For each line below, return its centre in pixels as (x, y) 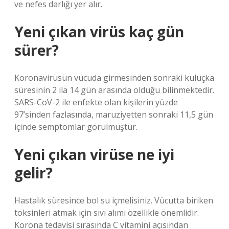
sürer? (37, 50)
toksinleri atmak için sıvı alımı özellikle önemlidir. (107, 213)
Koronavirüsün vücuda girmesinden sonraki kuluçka (114, 78)
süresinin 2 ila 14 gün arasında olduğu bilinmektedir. (114, 90)
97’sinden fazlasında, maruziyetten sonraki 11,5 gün (114, 114)
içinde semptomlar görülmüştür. (76, 127)
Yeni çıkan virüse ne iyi (94, 154)
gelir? (33, 173)
